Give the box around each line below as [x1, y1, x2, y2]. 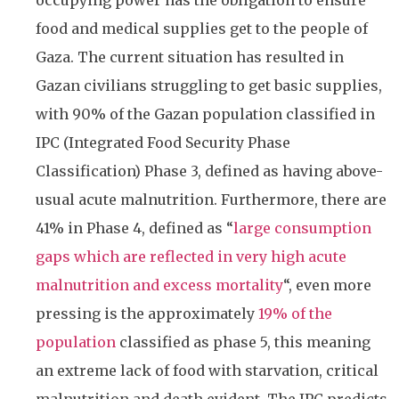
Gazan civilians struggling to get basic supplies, [36, 77, 382, 95]
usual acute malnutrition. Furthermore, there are [36, 191, 387, 209]
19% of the [258, 305, 332, 323]
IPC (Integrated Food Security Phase [36, 134, 290, 152]
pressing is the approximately [36, 305, 258, 323]
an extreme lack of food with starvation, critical [36, 362, 379, 380]
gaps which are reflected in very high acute [36, 248, 346, 266]
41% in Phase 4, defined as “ [36, 219, 233, 238]
